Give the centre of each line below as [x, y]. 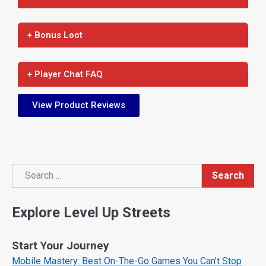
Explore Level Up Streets [91, 213]
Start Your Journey [60, 246]
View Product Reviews [79, 105]
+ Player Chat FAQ [65, 74]
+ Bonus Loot [55, 35]
